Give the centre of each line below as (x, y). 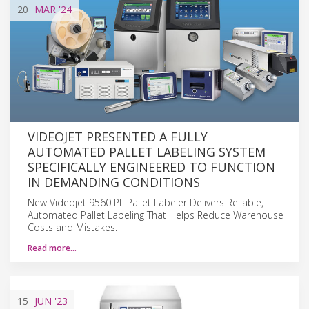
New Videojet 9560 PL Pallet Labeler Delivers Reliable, (146, 202)
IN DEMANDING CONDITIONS (114, 182)
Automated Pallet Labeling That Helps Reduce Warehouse (156, 215)
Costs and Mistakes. (72, 227)
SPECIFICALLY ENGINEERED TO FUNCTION (151, 167)
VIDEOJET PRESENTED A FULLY (118, 136)
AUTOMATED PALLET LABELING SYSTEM (147, 151)
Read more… (52, 248)
